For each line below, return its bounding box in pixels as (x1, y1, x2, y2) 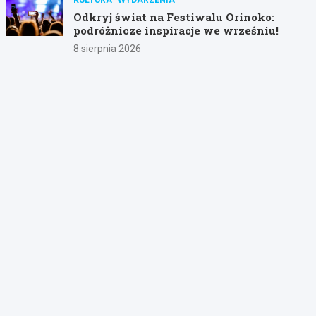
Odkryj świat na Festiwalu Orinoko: (73, 9, 275, 24)
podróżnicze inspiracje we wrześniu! (73, 23, 279, 37)
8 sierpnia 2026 (73, 42, 142, 54)
